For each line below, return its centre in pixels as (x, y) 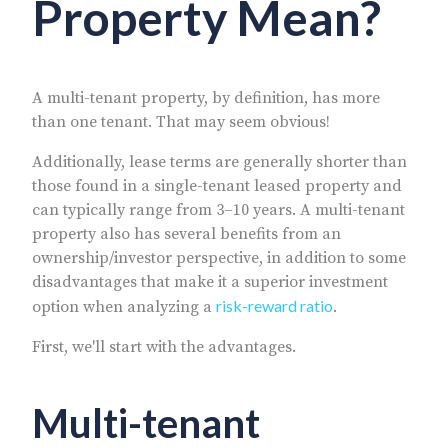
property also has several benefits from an (186, 233)
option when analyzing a (124, 306)
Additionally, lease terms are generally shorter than (219, 161)
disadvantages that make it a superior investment (210, 281)
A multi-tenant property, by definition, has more (206, 97)
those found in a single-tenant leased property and (217, 185)
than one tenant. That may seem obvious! (181, 121)
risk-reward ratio (274, 305)
